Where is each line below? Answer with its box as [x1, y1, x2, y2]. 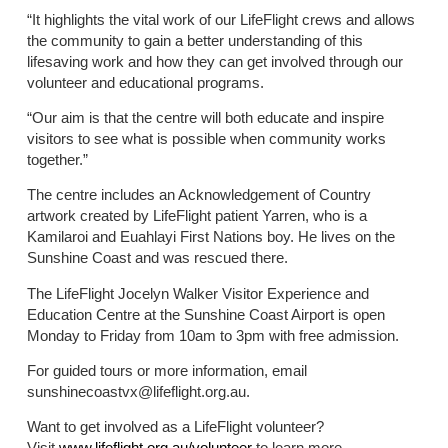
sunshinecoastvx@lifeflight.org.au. [26, 383, 250, 401]
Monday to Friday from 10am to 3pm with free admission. [26, 326, 399, 344]
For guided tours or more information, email [26, 362, 307, 380]
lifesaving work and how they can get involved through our [26, 52, 403, 70]
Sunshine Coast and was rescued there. [26, 249, 288, 267]
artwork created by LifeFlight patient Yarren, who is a [26, 207, 367, 225]
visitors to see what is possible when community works [26, 129, 386, 147]
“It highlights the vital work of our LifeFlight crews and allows [26, 10, 415, 28]
